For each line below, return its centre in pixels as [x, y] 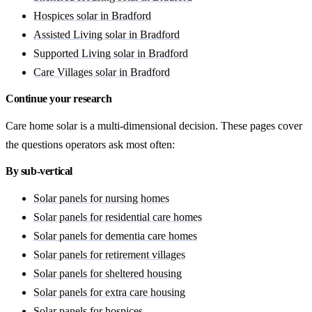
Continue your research [59, 99]
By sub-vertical [39, 171]
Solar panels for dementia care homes [115, 236]
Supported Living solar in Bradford [111, 54]
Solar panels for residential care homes [118, 217]
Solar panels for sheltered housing [108, 274]
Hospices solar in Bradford [92, 16]
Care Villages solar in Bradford [102, 72]
